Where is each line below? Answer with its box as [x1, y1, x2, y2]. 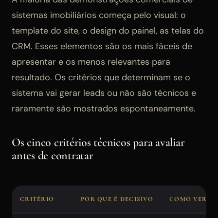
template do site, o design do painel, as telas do [12, 25, 204, 37]
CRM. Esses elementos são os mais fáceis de [12, 40, 192, 53]
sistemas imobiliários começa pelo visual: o [12, 9, 186, 21]
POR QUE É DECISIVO [81, 195, 154, 203]
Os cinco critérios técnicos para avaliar [12, 135, 185, 150]
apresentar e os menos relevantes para [12, 56, 170, 68]
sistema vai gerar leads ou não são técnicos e [12, 87, 196, 99]
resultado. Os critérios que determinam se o [12, 72, 190, 84]
